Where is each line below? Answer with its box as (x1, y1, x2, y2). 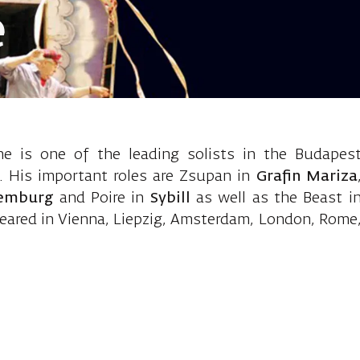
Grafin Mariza (256, 169, 358, 184)
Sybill (149, 190, 190, 206)
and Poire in (53, 190, 150, 206)
